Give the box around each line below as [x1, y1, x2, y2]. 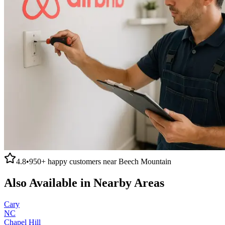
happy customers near [46, 157, 119, 166]
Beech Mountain [119, 157, 171, 166]
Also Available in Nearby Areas [4, 176, 164, 189]
